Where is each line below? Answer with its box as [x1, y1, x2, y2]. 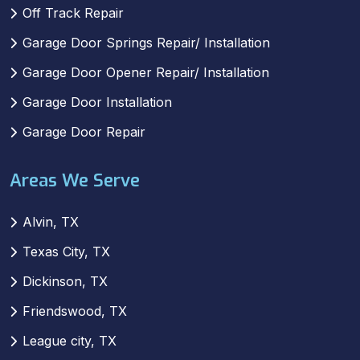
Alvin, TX [22, 213, 79, 230]
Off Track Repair [22, 4, 124, 21]
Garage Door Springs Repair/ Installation [22, 34, 270, 51]
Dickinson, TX [22, 272, 108, 289]
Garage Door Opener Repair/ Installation [22, 63, 269, 80]
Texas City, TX [22, 243, 110, 260]
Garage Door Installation [22, 93, 172, 110]
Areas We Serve [10, 168, 140, 192]
